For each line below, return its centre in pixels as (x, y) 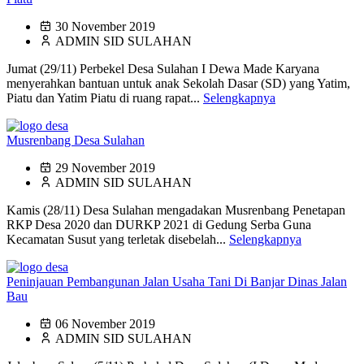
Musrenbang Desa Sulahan (76, 141)
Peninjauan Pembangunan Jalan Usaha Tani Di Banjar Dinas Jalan (177, 282)
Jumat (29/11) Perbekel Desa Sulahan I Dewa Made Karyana (163, 69)
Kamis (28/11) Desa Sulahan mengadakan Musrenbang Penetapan (176, 210)
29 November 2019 (105, 168)
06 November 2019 (105, 324)
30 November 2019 (105, 27)
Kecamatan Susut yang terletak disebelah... (118, 240)
